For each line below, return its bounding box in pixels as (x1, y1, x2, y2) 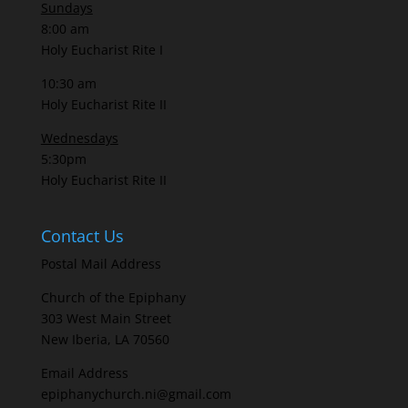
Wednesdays (40, 129, 118, 147)
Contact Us (40, 225, 124, 248)
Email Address (40, 364, 128, 382)
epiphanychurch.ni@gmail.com (40, 385, 231, 403)
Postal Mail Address (40, 255, 161, 273)
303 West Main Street (40, 310, 171, 328)
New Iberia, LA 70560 (40, 331, 169, 349)
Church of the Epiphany (40, 289, 186, 307)
